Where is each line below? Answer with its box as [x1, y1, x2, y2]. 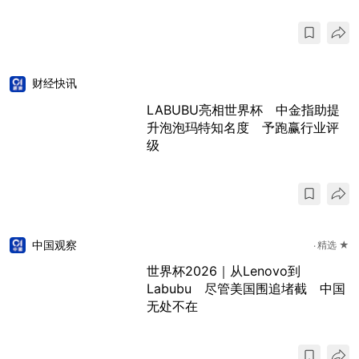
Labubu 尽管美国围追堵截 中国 [147, 280, 345, 297]
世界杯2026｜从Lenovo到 [147, 263, 301, 280]
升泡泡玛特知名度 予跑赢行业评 [147, 119, 339, 135]
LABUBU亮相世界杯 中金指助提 [147, 101, 340, 118]
